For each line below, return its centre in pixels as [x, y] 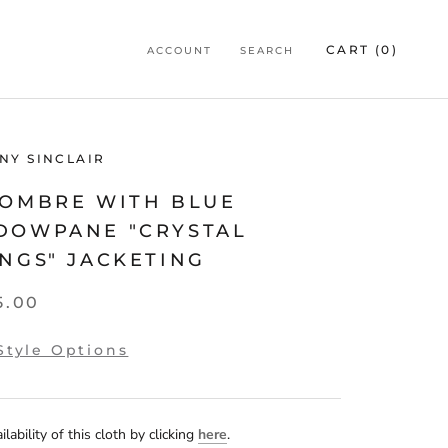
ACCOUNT [179, 50]
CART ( [353, 49]
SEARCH [266, 50]
